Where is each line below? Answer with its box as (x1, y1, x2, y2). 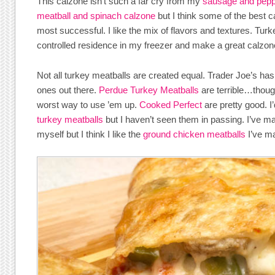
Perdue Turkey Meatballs (99, 84, 199, 95)
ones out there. (37, 84, 99, 95)
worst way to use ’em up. (37, 99, 140, 110)
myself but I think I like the (37, 128, 144, 139)
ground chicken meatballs (143, 128, 246, 139)
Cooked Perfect (139, 99, 203, 110)
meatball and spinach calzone (37, 10, 156, 21)
